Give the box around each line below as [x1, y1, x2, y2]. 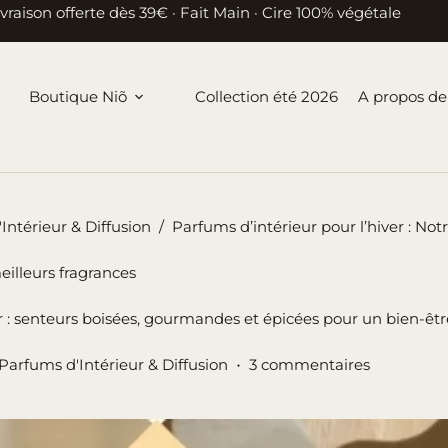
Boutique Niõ [28, 87, 127, 106]
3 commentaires [249, 355, 371, 375]
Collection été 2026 [194, 87, 338, 106]
